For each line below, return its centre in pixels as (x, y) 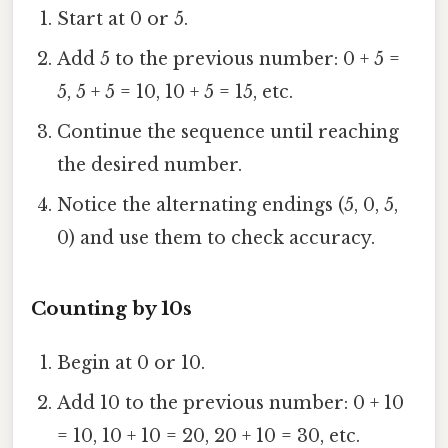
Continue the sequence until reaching (228, 131)
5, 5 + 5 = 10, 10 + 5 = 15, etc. (175, 91)
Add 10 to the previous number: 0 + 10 (231, 402)
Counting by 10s (111, 308)
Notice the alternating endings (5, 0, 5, (228, 204)
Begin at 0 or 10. (131, 362)
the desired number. (150, 164)
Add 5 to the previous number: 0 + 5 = (229, 58)
